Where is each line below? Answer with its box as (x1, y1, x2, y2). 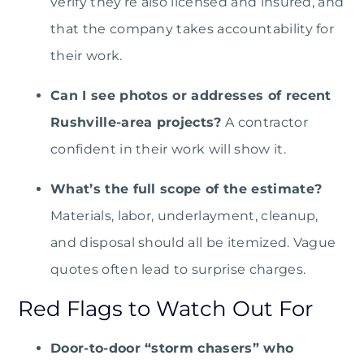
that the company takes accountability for (50, 21, 335, 37)
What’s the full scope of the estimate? (50, 181, 323, 197)
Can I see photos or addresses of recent (50, 88, 331, 104)
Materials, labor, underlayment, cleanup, (50, 208, 318, 224)
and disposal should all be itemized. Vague (50, 235, 336, 251)
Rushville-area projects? (50, 115, 222, 131)
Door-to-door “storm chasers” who (50, 340, 294, 357)
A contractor (221, 115, 308, 131)
